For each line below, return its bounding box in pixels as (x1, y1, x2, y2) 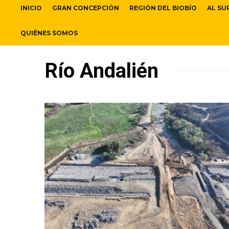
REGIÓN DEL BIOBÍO (129, 4, 197, 12)
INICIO (20, 4, 42, 12)
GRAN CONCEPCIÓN (52, 4, 119, 12)
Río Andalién (44, 59, 158, 83)
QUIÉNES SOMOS (20, 29, 78, 37)
